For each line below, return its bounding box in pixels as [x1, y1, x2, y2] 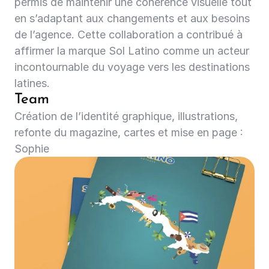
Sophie [14, 142, 49, 155]
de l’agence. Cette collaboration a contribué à [14, 28, 243, 41]
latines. [14, 77, 50, 89]
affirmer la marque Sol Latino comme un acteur [14, 44, 249, 57]
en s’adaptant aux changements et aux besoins [14, 12, 250, 25]
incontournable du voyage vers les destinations [14, 61, 250, 73]
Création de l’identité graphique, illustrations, [14, 110, 238, 122]
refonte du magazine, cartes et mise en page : [14, 126, 243, 139]
